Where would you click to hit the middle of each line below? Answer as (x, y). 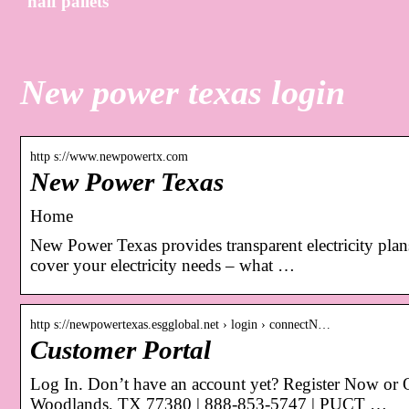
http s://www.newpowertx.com (109, 156)
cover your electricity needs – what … (163, 265)
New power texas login (183, 93)
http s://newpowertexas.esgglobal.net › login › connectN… (180, 324)
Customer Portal (121, 350)
